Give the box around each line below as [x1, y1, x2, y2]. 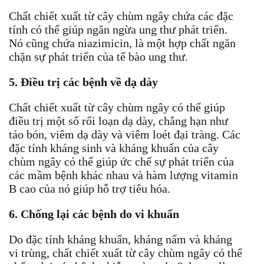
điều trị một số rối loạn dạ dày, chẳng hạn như [9, 114, 228, 127]
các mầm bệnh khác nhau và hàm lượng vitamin [9, 168, 238, 181]
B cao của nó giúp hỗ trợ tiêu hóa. [9, 181, 170, 195]
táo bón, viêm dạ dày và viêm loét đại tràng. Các [9, 127, 240, 141]
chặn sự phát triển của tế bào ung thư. [9, 49, 188, 63]
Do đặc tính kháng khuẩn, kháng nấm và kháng [9, 232, 232, 246]
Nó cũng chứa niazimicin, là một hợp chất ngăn [9, 36, 236, 49]
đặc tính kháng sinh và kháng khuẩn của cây [9, 141, 219, 154]
